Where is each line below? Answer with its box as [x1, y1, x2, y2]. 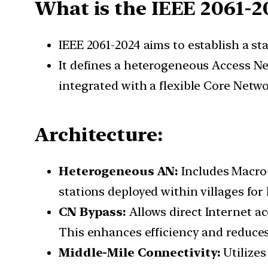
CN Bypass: [59, 205, 129, 220]
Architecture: [35, 123, 163, 146]
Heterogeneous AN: [59, 164, 182, 179]
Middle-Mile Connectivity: [59, 245, 224, 260]
